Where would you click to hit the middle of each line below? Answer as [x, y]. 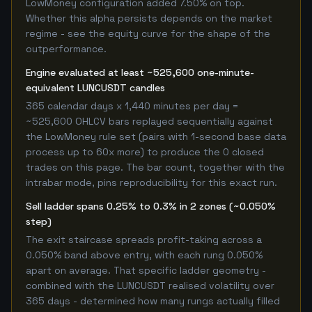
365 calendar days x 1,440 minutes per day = [132, 106]
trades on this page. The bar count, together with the [155, 167]
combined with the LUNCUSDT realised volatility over [150, 286]
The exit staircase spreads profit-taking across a [144, 240]
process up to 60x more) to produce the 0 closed [145, 152]
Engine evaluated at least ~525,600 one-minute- [140, 72]
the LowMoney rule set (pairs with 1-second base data [156, 136]
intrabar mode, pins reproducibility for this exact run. [151, 182]
